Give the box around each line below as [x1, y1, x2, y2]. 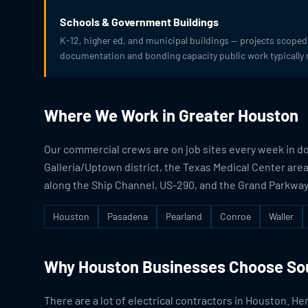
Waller [269, 210, 294, 222]
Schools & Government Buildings [60, 15, 219, 28]
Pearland [166, 210, 202, 222]
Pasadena [107, 210, 148, 222]
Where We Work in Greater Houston [44, 105, 298, 125]
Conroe [220, 210, 251, 222]
